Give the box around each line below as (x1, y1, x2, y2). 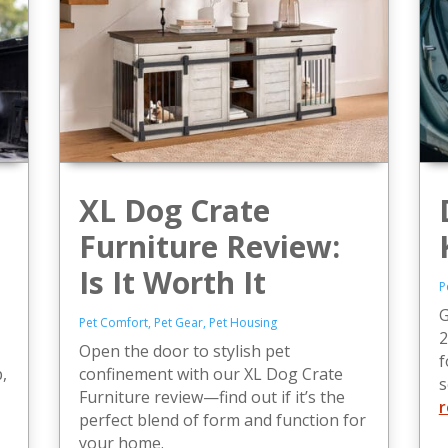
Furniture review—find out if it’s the (79, 385, 346, 408)
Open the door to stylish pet (79, 339, 291, 362)
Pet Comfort (79, 313, 149, 331)
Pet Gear (154, 313, 204, 331)
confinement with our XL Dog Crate (79, 362, 344, 385)
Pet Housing (209, 313, 278, 331)
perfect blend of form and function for (79, 408, 367, 431)
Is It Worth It (79, 261, 267, 303)
